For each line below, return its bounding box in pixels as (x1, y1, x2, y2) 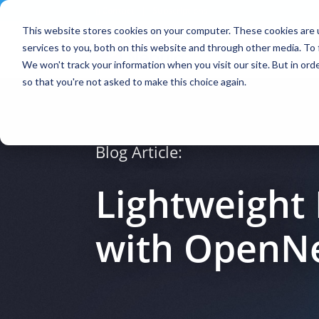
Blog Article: (95, 141, 183, 162)
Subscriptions (152, 4, 209, 16)
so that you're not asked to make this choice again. (21, 75, 246, 88)
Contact (102, 4, 137, 16)
